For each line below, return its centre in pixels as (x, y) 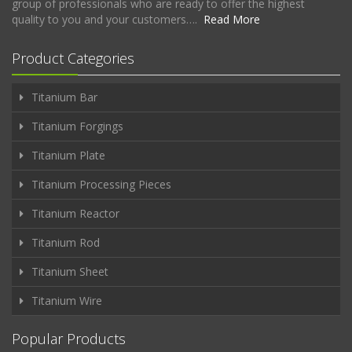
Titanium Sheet (70, 271)
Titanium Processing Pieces (101, 184)
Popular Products (69, 338)
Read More (232, 19)
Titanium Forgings (77, 126)
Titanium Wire (67, 300)
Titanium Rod (66, 242)
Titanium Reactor (75, 213)
